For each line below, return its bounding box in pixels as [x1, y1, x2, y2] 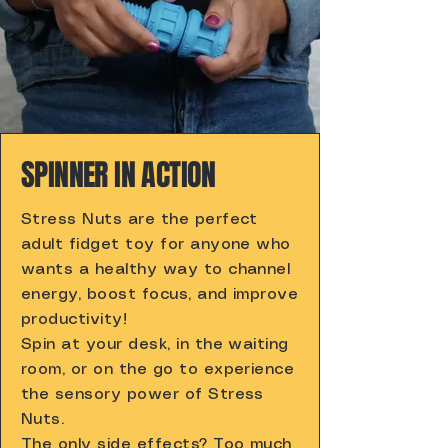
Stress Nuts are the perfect [21, 211, 258, 227]
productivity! [21, 311, 128, 327]
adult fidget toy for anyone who [21, 236, 291, 252]
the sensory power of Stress [21, 386, 264, 402]
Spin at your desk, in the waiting [21, 336, 289, 352]
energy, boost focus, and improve [21, 286, 299, 302]
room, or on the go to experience [21, 361, 295, 377]
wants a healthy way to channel [21, 261, 291, 277]
